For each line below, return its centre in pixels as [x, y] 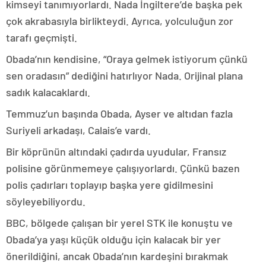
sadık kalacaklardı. [48, 92]
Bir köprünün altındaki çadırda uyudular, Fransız [116, 151]
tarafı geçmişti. [42, 37]
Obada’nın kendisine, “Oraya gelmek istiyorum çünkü [127, 59]
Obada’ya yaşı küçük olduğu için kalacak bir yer [113, 239]
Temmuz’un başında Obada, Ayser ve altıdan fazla [119, 113]
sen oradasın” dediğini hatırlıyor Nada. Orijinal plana [124, 75]
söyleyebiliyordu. [46, 201]
